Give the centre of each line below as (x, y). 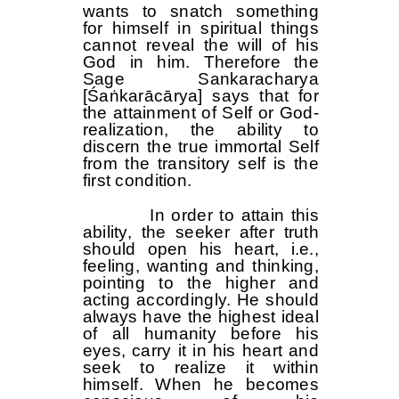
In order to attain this (200, 216)
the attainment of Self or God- (200, 113)
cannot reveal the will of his (200, 45)
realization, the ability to (200, 130)
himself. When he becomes (200, 385)
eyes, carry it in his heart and (200, 351)
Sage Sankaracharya (200, 79)
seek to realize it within (200, 368)
